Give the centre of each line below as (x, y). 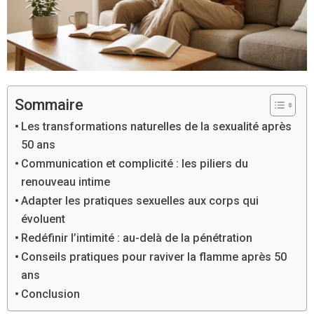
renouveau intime (66, 182)
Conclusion (51, 294)
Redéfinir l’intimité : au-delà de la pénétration (137, 238)
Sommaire (49, 104)
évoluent (43, 219)
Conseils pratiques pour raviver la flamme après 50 (154, 257)
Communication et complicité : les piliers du (135, 163)
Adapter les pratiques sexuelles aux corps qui (140, 200)
